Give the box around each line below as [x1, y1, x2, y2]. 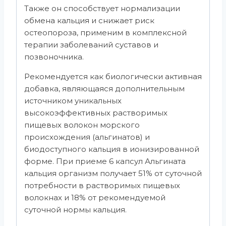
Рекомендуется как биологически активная [24, 71, 202, 81]
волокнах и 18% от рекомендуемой [24, 192, 165, 202]
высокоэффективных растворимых [24, 107, 167, 118]
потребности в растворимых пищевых [24, 180, 180, 190]
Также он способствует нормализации [24, 3, 180, 13]
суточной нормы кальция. [24, 204, 127, 214]
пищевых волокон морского [24, 120, 140, 130]
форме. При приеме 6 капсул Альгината [24, 156, 186, 166]
